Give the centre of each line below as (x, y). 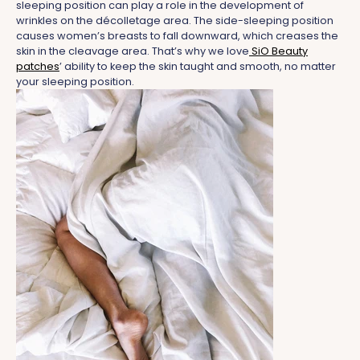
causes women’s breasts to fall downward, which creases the (177, 35)
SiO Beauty (280, 51)
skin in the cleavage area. (84, 51)
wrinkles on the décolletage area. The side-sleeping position (175, 20)
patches (38, 66)
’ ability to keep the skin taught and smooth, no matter (198, 66)
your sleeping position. (75, 81)
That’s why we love (200, 51)
